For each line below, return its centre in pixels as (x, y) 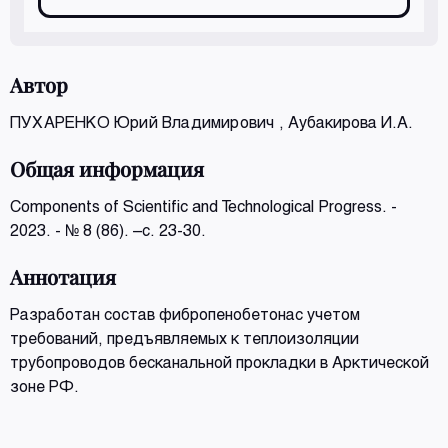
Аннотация (63, 276)
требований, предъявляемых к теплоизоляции (184, 337)
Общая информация (107, 168)
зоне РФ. (44, 385)
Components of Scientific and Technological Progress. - (203, 205)
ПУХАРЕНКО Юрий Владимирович (144, 121)
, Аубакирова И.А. (345, 121)
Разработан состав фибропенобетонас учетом (185, 313)
